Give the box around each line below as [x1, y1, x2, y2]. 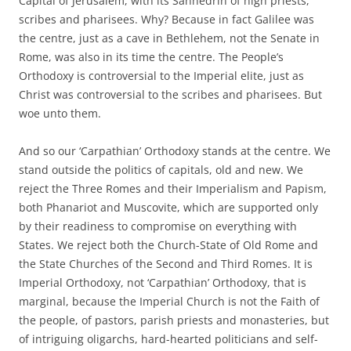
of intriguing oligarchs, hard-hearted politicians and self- [19, 331, 318, 346]
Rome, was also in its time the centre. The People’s [19, 49, 284, 64]
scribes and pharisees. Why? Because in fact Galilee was [19, 11, 314, 27]
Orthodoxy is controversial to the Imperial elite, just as [19, 67, 304, 83]
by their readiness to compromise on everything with [19, 218, 297, 233]
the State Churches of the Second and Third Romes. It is [19, 255, 313, 271]
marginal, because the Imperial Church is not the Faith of [19, 293, 320, 309]
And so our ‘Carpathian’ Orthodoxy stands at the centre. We [19, 143, 331, 158]
